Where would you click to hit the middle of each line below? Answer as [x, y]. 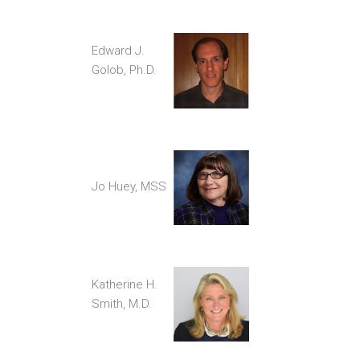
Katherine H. [125, 284]
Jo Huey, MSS [129, 187]
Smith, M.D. [122, 303]
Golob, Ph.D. [124, 70]
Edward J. [118, 50]
